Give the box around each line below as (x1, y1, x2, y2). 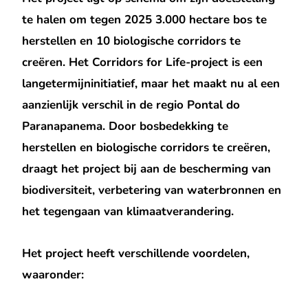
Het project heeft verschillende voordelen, (22, 245, 250, 261)
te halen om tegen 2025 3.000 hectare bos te (22, 11, 267, 27)
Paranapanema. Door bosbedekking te (22, 118, 229, 134)
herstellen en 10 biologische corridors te (22, 32, 241, 49)
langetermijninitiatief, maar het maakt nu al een (22, 75, 280, 91)
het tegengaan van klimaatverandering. (22, 203, 234, 219)
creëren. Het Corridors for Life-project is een (22, 54, 263, 70)
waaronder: (22, 266, 85, 283)
